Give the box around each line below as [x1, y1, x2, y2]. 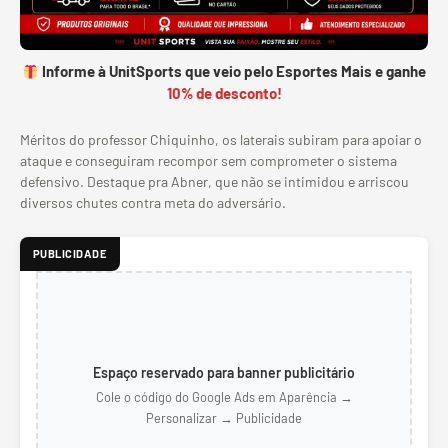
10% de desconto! [166, 84, 282, 102]
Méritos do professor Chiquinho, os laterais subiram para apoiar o [20, 131, 422, 148]
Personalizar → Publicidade [146, 410, 302, 427]
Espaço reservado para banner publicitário [93, 364, 355, 382]
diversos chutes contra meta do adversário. [20, 194, 286, 211]
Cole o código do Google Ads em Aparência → [95, 389, 353, 406]
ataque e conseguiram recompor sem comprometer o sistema [20, 152, 397, 169]
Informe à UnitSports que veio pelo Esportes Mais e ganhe [39, 62, 427, 80]
